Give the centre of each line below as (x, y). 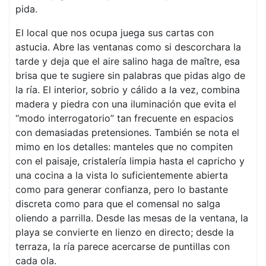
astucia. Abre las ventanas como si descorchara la (128, 47)
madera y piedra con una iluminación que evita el (126, 104)
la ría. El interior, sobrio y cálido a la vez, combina (128, 90)
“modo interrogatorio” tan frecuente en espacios (124, 118)
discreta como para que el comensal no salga (118, 204)
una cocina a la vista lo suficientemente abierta (122, 175)
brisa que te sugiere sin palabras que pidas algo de (130, 75)
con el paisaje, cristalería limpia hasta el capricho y (130, 161)
